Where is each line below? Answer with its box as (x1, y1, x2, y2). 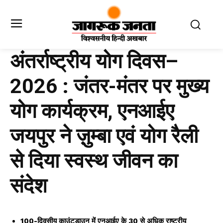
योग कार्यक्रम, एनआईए (10, 99, 174, 123)
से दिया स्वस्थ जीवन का (10, 149, 178, 173)
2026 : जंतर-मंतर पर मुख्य (10, 74, 209, 99)
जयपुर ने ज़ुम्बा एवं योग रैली (10, 124, 198, 148)
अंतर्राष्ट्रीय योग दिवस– (10, 49, 178, 74)
